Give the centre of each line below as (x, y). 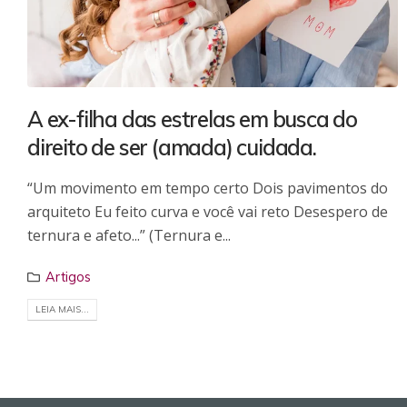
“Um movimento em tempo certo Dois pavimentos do (208, 188)
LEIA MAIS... (62, 310)
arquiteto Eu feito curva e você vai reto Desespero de (208, 211)
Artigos (69, 277)
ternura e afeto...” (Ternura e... (129, 235)
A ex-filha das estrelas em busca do (192, 119)
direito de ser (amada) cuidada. (172, 147)
